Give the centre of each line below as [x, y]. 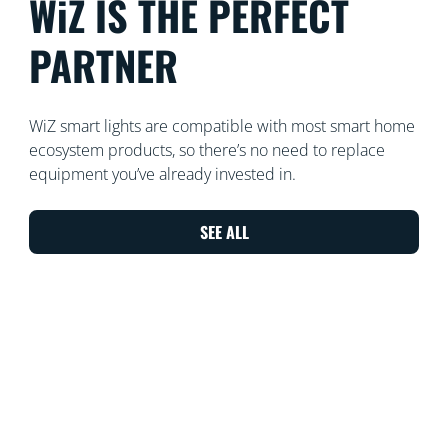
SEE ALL [224, 231]
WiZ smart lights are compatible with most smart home [221, 125]
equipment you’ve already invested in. [162, 173]
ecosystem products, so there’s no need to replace [206, 149]
